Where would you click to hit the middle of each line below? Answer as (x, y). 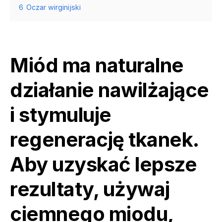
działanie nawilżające (110, 90)
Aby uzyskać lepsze (103, 164)
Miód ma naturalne (97, 65)
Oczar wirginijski (54, 7)
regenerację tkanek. (104, 139)
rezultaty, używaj (90, 189)
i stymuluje (61, 114)
